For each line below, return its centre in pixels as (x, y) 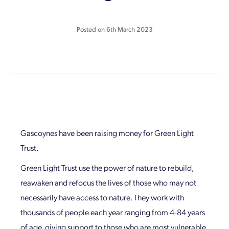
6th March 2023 (129, 29)
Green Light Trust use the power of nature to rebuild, (107, 167)
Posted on (91, 29)
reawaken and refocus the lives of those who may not (108, 182)
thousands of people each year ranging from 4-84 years (113, 212)
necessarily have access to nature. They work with (102, 197)
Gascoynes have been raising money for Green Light (107, 133)
